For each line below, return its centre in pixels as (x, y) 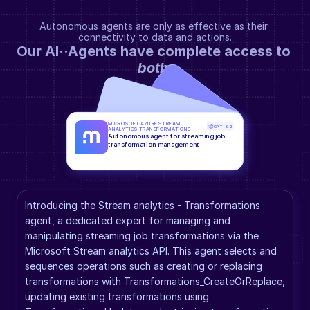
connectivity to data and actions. (155, 37)
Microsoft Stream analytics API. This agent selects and (151, 251)
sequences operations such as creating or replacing (144, 266)
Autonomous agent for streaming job (167, 136)
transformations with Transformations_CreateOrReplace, (155, 281)
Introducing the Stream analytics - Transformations (143, 205)
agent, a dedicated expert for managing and (128, 220)
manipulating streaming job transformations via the (142, 236)
